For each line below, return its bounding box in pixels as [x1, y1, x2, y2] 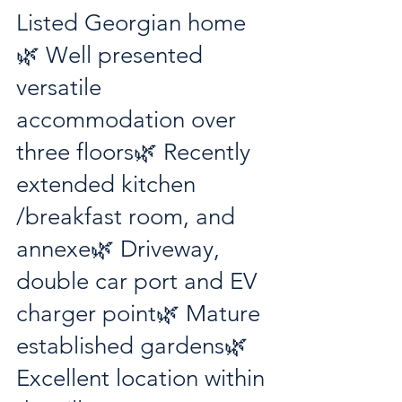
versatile [16, 74, 108, 101]
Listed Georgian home [16, 9, 246, 37]
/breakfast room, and [16, 203, 241, 231]
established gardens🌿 [16, 332, 254, 360]
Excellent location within [16, 364, 271, 392]
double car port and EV [16, 267, 263, 295]
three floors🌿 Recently [16, 138, 257, 166]
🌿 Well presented [16, 41, 209, 69]
